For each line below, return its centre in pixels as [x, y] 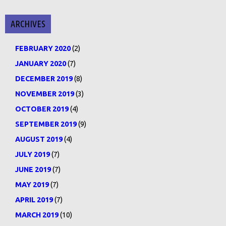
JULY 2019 [33, 154]
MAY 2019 [32, 185]
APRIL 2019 [34, 200]
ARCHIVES [28, 24]
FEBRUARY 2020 [43, 48]
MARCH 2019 [37, 215]
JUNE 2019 [33, 169]
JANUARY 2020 [41, 64]
